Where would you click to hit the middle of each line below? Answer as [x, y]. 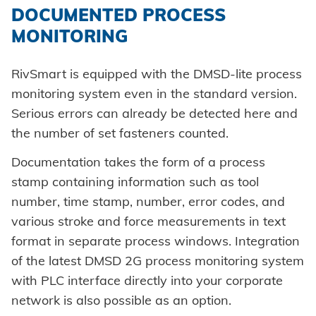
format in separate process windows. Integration [156, 241]
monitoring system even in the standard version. [154, 93]
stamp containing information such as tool [135, 182]
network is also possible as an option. [121, 300]
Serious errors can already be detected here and [154, 113]
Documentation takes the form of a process [138, 162]
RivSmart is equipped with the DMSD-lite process [157, 73]
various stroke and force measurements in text [148, 221]
